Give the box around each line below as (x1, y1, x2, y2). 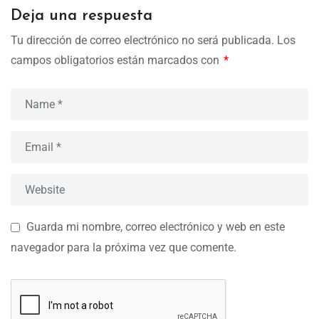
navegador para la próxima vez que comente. (11, 240, 236, 254)
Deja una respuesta (11, 8, 152, 25)
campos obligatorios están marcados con (11, 53, 222, 68)
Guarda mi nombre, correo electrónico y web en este (26, 220, 285, 234)
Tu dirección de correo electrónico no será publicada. (11, 33, 274, 48)
